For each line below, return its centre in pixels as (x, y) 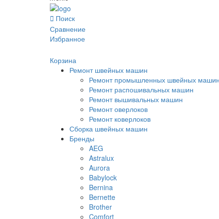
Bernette (102, 197)
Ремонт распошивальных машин (141, 90)
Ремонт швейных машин (109, 70)
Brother (100, 207)
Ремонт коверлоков (120, 119)
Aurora (99, 168)
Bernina (101, 187)
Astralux (101, 158)
